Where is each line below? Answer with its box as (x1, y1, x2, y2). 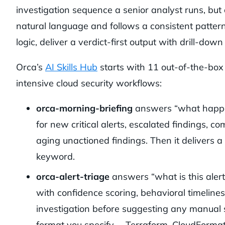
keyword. (36, 151, 75, 163)
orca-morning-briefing (36, 102, 133, 115)
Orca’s (16, 61, 45, 73)
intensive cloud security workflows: (16, 77, 162, 89)
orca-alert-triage (36, 171, 109, 183)
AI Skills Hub (45, 61, 97, 73)
